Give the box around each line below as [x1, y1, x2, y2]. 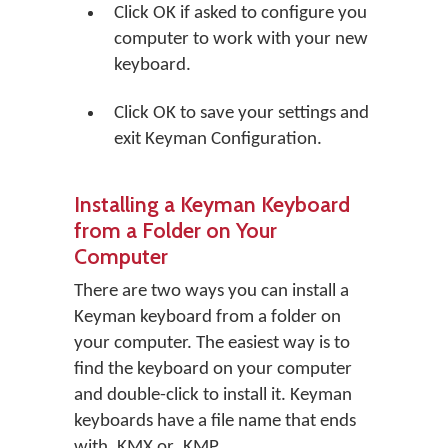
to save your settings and [176, 104, 369, 123]
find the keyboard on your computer [74, 360, 352, 379]
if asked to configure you [176, 4, 367, 23]
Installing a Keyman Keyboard [74, 191, 350, 217]
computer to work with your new [114, 30, 368, 49]
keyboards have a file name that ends [74, 412, 356, 431]
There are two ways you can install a [74, 282, 349, 301]
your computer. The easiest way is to [74, 334, 350, 353]
